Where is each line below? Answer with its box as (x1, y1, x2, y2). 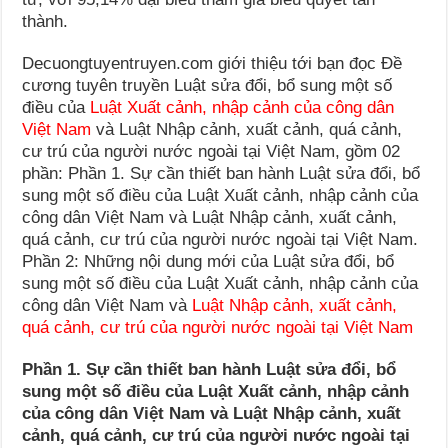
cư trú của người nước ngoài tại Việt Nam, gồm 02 (22, 141, 401, 161)
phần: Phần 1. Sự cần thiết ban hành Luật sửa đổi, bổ (22, 163, 421, 183)
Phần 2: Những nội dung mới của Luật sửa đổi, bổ (22, 251, 395, 271)
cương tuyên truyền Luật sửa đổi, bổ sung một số (22, 75, 393, 95)
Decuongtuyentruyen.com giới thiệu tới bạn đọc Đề (22, 53, 403, 73)
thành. (22, 11, 69, 31)
